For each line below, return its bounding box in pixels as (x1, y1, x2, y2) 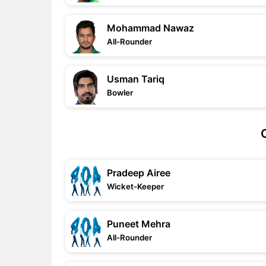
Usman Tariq (107, 73, 164, 85)
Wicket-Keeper (107, 182, 164, 191)
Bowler (107, 88, 133, 97)
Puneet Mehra (107, 218, 170, 230)
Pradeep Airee (107, 167, 170, 179)
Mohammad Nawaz (107, 22, 194, 34)
